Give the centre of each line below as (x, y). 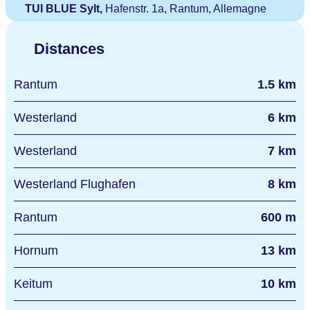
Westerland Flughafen (81, 184)
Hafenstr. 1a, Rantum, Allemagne (184, 9)
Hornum (40, 251)
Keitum (37, 284)
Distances (70, 49)
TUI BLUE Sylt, (64, 9)
